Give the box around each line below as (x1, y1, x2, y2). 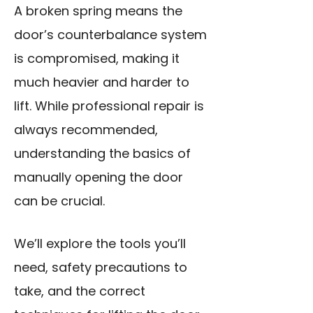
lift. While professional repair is (14, 97, 204, 115)
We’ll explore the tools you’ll (14, 235, 186, 253)
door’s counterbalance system (14, 26, 207, 44)
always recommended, (14, 121, 158, 139)
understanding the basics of (14, 145, 191, 163)
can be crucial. (14, 192, 105, 210)
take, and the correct (14, 282, 145, 300)
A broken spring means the (14, 2, 182, 20)
